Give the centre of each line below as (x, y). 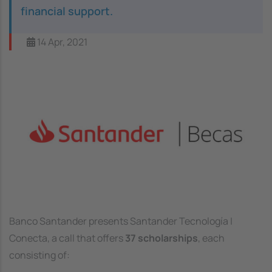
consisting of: (39, 255)
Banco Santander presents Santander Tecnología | (121, 221)
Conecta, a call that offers (67, 238)
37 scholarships (161, 238)
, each (211, 238)
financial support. (67, 11)
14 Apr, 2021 (61, 42)
